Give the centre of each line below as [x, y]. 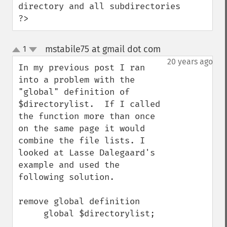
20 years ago [190, 62]
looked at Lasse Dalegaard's [87, 153]
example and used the [69, 165]
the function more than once [87, 116]
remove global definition [79, 201]
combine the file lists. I [82, 141]
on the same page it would [82, 128]
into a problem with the [77, 80]
